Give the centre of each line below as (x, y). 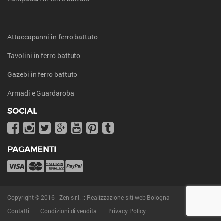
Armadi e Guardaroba (41, 93)
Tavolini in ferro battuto (44, 55)
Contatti (18, 211)
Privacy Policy (127, 211)
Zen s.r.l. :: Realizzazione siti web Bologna (114, 197)
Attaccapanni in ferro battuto (53, 37)
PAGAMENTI (32, 150)
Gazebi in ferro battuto (42, 74)
